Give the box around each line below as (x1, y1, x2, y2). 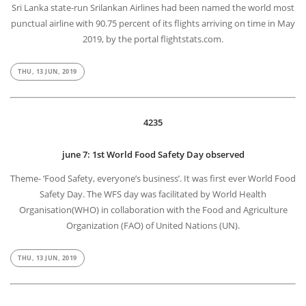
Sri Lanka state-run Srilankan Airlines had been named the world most (12, 1, 294, 14)
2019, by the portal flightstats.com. (83, 33, 223, 46)
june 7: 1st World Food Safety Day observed (61, 148, 245, 161)
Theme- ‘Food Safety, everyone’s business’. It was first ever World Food (10, 172, 296, 185)
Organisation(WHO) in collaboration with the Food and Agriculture (18, 204, 288, 217)
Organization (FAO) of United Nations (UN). (66, 219, 240, 232)
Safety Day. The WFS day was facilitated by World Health (40, 188, 266, 201)
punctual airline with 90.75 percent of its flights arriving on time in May (11, 17, 295, 30)
